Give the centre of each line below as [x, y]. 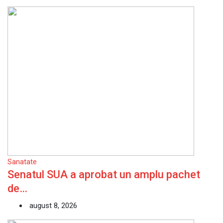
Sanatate [22, 162]
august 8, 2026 [52, 206]
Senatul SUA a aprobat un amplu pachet [104, 174]
